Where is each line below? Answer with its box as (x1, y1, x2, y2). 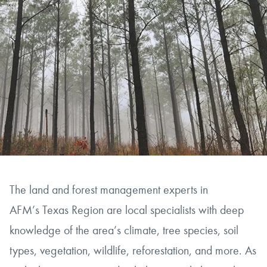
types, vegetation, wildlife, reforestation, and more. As (10, 243, 257, 258)
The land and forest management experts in (10, 182, 209, 197)
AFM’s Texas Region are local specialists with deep (10, 203, 244, 218)
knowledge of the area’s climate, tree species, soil (10, 223, 239, 238)
